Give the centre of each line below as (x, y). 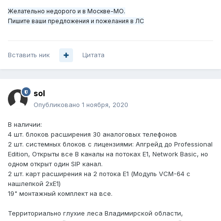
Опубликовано (58, 105)
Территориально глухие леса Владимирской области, (95, 213)
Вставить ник (29, 55)
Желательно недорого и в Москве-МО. (67, 11)
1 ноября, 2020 (105, 105)
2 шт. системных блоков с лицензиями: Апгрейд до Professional (110, 144)
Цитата (93, 55)
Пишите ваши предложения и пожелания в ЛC (76, 21)
